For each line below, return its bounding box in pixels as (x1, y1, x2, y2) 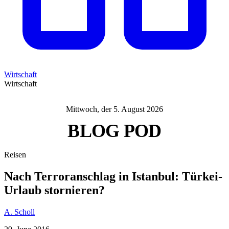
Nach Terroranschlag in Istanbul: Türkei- (4, 169, 222, 183)
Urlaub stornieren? (4, 183, 105, 197)
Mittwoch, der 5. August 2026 (66, 105, 163, 113)
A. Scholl (4, 207, 35, 216)
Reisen (4, 150, 26, 159)
